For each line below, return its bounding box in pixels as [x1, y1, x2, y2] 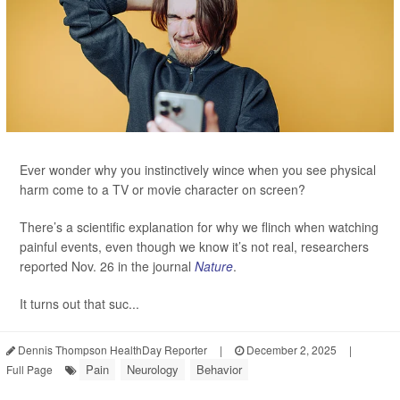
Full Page [6, 361, 53, 377]
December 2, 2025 [244, 341, 337, 357]
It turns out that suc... [20, 294, 139, 312]
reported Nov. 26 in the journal [20, 256, 195, 275]
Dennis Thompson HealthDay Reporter [15, 341, 207, 357]
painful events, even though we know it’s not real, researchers [20, 237, 369, 255]
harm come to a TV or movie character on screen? [20, 179, 305, 198]
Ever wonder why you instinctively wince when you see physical [20, 160, 376, 179]
